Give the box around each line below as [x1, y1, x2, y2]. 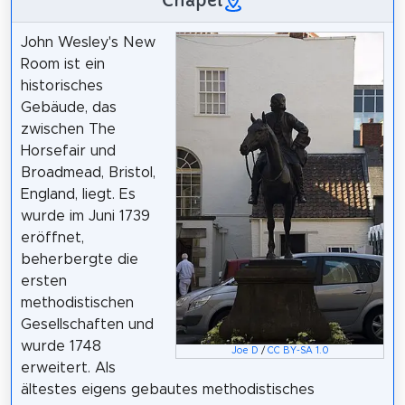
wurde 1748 [20, 338, 101, 353]
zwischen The [20, 121, 116, 137]
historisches [20, 78, 103, 93]
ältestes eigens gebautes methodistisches [20, 381, 315, 397]
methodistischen [20, 295, 134, 310]
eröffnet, [20, 230, 84, 245]
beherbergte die [20, 251, 138, 267]
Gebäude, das [20, 99, 117, 115]
